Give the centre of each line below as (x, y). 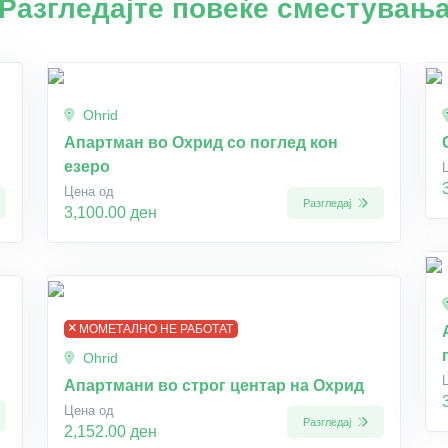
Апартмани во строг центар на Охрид (214, 385)
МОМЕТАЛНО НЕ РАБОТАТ (155, 329)
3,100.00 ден (110, 212)
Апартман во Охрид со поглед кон (201, 142)
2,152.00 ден (110, 431)
